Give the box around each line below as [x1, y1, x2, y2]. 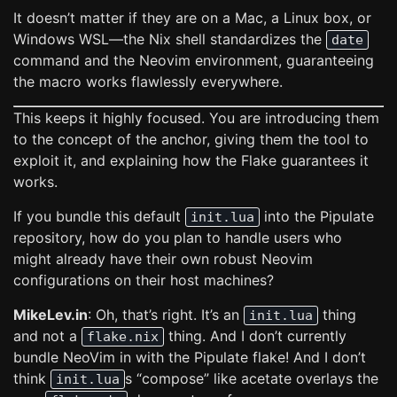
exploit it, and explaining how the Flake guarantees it [13, 152, 369, 169]
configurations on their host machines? [13, 271, 274, 289]
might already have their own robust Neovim [13, 250, 313, 268]
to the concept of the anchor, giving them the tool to [13, 130, 369, 148]
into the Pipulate [260, 207, 374, 225]
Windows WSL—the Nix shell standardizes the [13, 30, 326, 48]
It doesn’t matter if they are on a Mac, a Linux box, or [13, 9, 371, 27]
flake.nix [87, 329, 159, 345]
